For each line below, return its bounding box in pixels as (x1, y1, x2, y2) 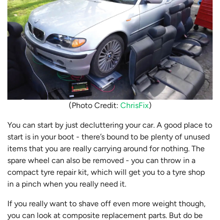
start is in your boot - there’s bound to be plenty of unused (7, 132, 210, 142)
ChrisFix (120, 101, 149, 110)
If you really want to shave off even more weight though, (7, 199, 206, 209)
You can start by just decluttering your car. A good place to (7, 120, 212, 130)
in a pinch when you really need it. (7, 179, 126, 189)
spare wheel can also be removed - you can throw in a (7, 156, 195, 165)
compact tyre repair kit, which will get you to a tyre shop (7, 167, 205, 177)
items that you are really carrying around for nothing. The (7, 144, 205, 154)
